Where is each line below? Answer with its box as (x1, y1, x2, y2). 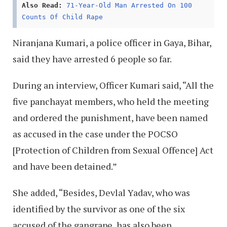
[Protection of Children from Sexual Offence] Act (13, 143, 213, 156)
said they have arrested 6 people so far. (13, 52, 172, 65)
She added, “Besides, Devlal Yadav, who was (13, 186, 190, 199)
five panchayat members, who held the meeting (13, 95, 209, 107)
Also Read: (22, 1, 66, 9)
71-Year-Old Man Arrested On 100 (66, 1, 192, 9)
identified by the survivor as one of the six (13, 202, 185, 215)
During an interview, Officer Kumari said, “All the (13, 79, 214, 91)
